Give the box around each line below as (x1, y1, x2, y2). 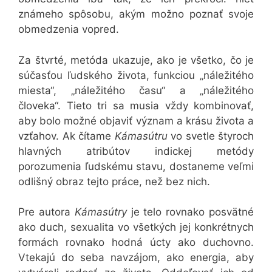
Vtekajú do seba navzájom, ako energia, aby (18, 251, 254, 264)
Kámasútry (74, 206, 127, 219)
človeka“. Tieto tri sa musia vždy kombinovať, (18, 99, 254, 112)
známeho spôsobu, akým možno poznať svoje (18, 8, 254, 21)
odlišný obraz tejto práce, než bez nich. (18, 175, 210, 188)
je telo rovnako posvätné (126, 206, 254, 219)
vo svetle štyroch (171, 129, 254, 142)
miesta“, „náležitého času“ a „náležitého (18, 84, 254, 97)
